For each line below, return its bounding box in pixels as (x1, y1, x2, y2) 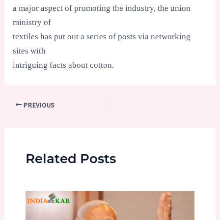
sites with (13, 46, 46, 56)
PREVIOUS (22, 101, 55, 110)
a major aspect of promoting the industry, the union (13, 3, 191, 13)
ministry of (13, 18, 52, 27)
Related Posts (25, 150, 116, 166)
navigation (4, 112, 41, 123)
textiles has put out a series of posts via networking (13, 32, 191, 42)
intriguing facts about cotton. (13, 60, 114, 70)
